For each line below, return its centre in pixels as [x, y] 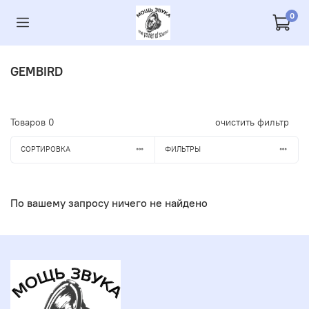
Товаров [29, 122]
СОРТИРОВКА [45, 149]
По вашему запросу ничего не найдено [109, 202]
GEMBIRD [37, 71]
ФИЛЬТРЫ [182, 149]
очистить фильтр [252, 122]
